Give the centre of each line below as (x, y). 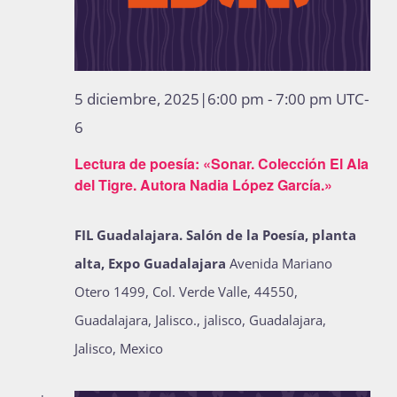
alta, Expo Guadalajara (152, 263)
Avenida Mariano (281, 263)
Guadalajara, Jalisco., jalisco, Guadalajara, (200, 319)
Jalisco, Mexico (119, 348)
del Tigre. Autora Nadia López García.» (203, 184)
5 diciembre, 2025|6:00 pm (169, 99)
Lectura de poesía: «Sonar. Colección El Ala (222, 163)
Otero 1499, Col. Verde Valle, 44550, (186, 291)
